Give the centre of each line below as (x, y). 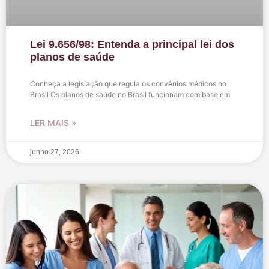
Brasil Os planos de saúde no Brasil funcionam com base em (130, 95)
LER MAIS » (53, 123)
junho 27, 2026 (55, 152)
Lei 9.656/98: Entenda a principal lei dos (132, 45)
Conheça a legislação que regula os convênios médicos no (128, 84)
